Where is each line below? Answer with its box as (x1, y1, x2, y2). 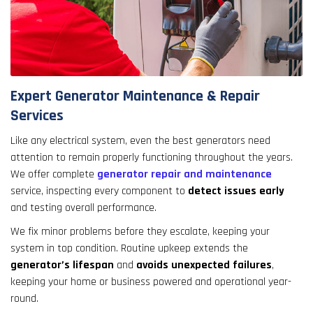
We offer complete (10, 167, 97, 182)
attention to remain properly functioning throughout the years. (10, 150, 293, 166)
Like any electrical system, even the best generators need (10, 133, 270, 149)
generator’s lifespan (10, 258, 114, 273)
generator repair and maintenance (97, 167, 272, 182)
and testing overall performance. (10, 201, 156, 216)
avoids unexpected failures (136, 258, 272, 273)
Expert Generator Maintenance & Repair (10, 87, 260, 107)
